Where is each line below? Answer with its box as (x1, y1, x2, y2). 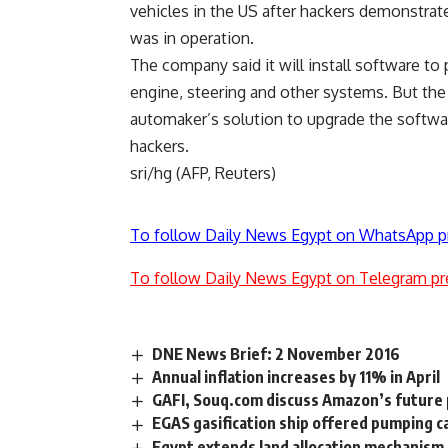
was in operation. (130, 28, 254, 49)
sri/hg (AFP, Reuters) (130, 163, 276, 184)
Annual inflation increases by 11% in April (152, 367, 441, 388)
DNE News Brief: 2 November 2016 (152, 344, 401, 365)
